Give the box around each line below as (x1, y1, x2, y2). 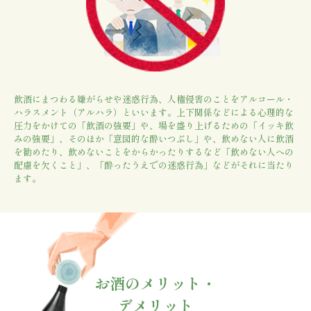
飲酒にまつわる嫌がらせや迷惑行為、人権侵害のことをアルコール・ (14, 92, 294, 106)
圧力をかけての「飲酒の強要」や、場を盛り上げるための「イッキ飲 (14, 119, 294, 133)
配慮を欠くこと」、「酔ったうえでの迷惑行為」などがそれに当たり (14, 158, 294, 172)
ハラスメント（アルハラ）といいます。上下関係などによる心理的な (14, 106, 294, 119)
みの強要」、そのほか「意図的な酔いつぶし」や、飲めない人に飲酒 (14, 132, 294, 146)
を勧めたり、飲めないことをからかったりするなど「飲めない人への (14, 145, 294, 159)
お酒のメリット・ (94, 271, 217, 294)
